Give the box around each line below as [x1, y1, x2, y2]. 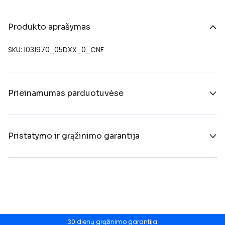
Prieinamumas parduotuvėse [8, 87, 124, 98]
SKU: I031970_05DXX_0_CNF [8, 44, 104, 55]
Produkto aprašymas [8, 21, 90, 32]
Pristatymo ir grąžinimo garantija [8, 130, 140, 141]
